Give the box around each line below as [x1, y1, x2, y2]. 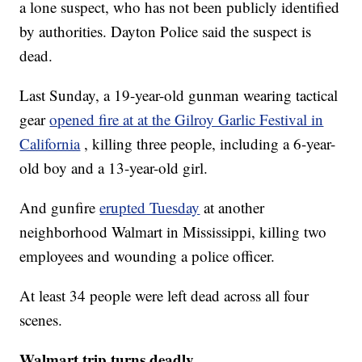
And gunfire [19, 197, 100, 218]
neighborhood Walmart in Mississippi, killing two [19, 221, 327, 242]
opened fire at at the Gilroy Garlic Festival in [49, 109, 324, 130]
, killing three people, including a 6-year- [84, 133, 336, 154]
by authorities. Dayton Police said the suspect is [19, 21, 312, 42]
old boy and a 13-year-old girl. [19, 158, 208, 179]
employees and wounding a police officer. [19, 246, 276, 267]
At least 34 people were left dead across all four [19, 285, 309, 306]
